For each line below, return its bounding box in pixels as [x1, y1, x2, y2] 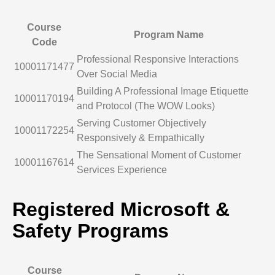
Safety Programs [12, 220, 169, 242]
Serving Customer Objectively [77, 118, 206, 128]
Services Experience [77, 165, 167, 175]
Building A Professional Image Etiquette [77, 86, 249, 96]
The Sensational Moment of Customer [77, 150, 241, 160]
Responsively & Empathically [77, 133, 204, 143]
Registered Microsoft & [12, 198, 230, 220]
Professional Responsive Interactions [77, 54, 239, 64]
